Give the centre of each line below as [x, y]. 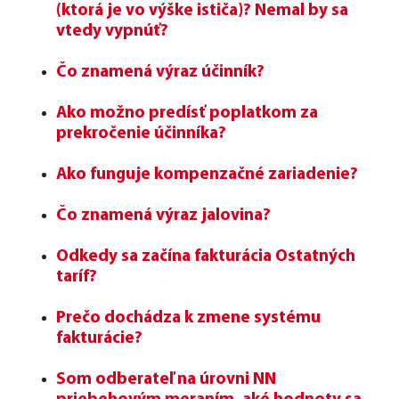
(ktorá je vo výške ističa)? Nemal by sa [202, 11]
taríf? [77, 277]
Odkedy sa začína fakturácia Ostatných [206, 256]
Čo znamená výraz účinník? [160, 72]
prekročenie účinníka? [141, 134]
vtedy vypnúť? [112, 31]
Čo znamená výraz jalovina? [163, 216]
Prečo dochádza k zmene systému [188, 318]
